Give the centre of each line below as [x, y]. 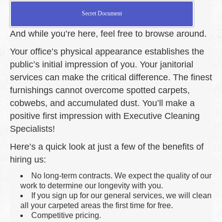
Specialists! [32, 129]
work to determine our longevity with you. [92, 185]
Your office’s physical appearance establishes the [107, 51]
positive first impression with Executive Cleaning [105, 116]
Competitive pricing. [66, 215]
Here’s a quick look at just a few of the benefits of [107, 146]
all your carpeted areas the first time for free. [97, 205]
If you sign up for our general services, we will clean [121, 195]
